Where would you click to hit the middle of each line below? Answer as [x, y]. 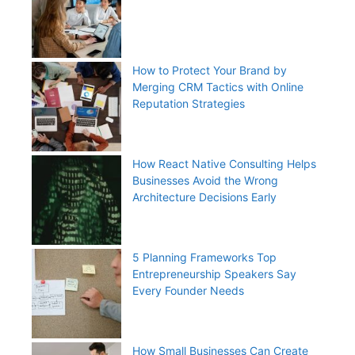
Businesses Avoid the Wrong [205, 180]
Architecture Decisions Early [204, 197]
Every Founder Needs [188, 290]
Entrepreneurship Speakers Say [214, 273]
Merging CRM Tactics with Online [218, 86]
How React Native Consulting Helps [224, 163]
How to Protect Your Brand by [210, 70]
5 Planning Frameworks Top [204, 257]
